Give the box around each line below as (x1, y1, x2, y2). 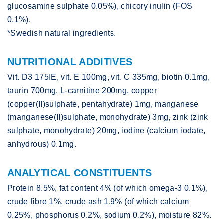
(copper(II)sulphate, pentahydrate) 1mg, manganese (7, 100, 199, 109)
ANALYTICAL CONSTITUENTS (7, 167, 152, 179)
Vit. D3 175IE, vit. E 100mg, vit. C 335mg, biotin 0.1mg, (7, 73, 210, 82)
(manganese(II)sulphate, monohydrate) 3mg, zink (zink (7, 113, 208, 122)
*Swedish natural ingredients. (7, 29, 116, 38)
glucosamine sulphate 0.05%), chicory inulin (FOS (7, 2, 193, 11)
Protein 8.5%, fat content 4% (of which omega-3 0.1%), (7, 184, 208, 193)
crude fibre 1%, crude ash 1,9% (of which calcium (7, 197, 189, 206)
